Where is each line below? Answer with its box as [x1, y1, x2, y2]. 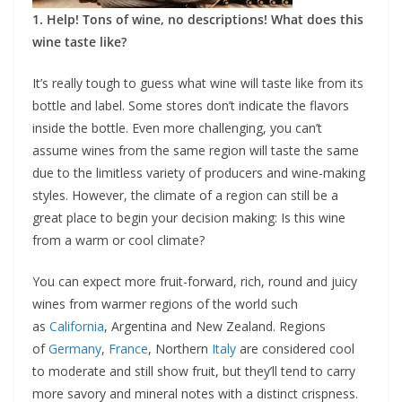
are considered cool [236, 340, 354, 357]
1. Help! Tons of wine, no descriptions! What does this [32, 11, 363, 28]
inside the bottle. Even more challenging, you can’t [32, 119, 322, 136]
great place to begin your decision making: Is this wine [32, 209, 345, 226]
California [49, 318, 104, 335]
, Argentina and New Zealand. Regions [104, 318, 326, 335]
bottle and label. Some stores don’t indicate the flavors [32, 97, 349, 114]
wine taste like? [32, 33, 127, 50]
